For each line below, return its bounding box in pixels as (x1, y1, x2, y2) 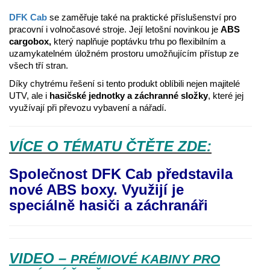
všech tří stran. (9, 60, 68, 71)
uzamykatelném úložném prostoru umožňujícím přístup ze (9, 48, 239, 59)
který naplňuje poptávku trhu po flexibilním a (51, 36, 225, 47)
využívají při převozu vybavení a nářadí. (9, 102, 166, 113)
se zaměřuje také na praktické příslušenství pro (49, 12, 236, 23)
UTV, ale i (9, 90, 49, 101)
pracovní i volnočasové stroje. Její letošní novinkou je (9, 24, 221, 35)
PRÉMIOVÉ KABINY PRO (71, 252, 220, 266)
